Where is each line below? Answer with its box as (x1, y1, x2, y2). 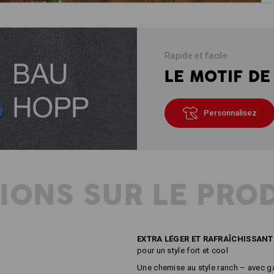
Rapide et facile (165, 50, 228, 61)
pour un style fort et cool (137, 246, 228, 255)
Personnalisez (204, 108, 257, 117)
